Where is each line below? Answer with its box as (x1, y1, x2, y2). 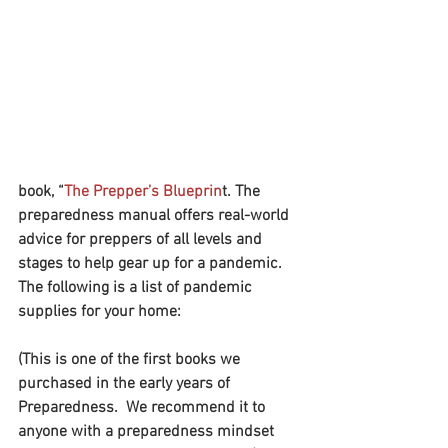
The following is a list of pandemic (18, 278, 256, 299)
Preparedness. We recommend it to (18, 398, 269, 419)
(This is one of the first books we (18, 350, 244, 371)
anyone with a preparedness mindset (18, 422, 278, 443)
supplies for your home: (18, 302, 181, 323)
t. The (222, 182, 264, 203)
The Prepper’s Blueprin (64, 182, 222, 203)
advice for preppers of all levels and (18, 230, 266, 251)
